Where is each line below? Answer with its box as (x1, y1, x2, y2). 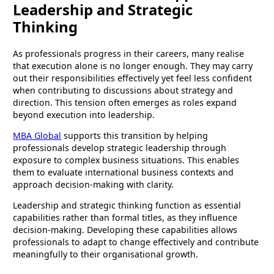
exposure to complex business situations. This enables (13, 154, 240, 166)
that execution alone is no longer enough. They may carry (13, 59, 253, 72)
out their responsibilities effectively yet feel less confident (13, 72, 253, 84)
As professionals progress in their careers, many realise (13, 47, 245, 59)
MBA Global (13, 129, 62, 141)
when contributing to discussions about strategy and (13, 84, 234, 96)
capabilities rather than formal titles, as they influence (13, 211, 238, 223)
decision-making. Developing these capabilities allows (13, 223, 238, 235)
